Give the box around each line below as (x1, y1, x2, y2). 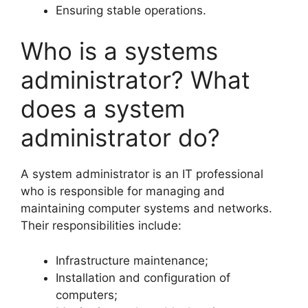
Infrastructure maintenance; (56, 253, 208, 267)
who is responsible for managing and (21, 184, 225, 199)
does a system (21, 94, 185, 124)
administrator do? (21, 123, 220, 153)
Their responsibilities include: (21, 219, 181, 233)
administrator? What (21, 65, 250, 95)
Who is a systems (21, 36, 218, 66)
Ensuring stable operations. (56, 3, 206, 17)
